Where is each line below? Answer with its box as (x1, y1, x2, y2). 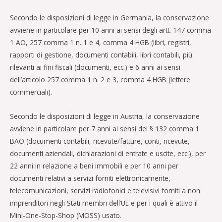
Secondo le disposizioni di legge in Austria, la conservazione (10, 111, 200, 121)
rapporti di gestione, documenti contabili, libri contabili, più (10, 50, 192, 60)
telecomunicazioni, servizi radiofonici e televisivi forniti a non (10, 185, 200, 195)
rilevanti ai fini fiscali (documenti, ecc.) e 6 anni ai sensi (10, 62, 180, 72)
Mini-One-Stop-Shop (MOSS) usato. (10, 210, 121, 220)
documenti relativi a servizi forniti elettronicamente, (10, 173, 170, 183)
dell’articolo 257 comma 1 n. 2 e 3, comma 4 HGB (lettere (10, 75, 190, 85)
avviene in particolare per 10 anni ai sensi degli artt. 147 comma (10, 25, 211, 35)
